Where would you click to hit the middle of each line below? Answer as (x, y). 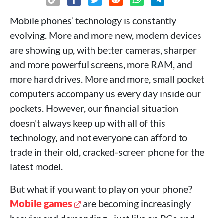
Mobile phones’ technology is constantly (93, 20)
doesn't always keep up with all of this (88, 123)
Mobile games (41, 203)
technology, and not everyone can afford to (99, 137)
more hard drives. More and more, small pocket (107, 79)
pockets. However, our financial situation (94, 108)
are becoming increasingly (136, 203)
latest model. (36, 166)
